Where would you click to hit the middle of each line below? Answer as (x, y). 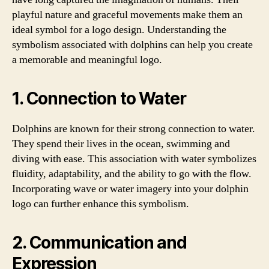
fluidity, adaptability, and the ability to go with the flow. (132, 174)
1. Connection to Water (99, 98)
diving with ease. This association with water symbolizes (134, 159)
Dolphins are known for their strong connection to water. (134, 128)
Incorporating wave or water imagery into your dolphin (130, 189)
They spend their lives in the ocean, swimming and (121, 144)
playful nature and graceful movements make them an (127, 14)
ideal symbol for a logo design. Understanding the (119, 29)
